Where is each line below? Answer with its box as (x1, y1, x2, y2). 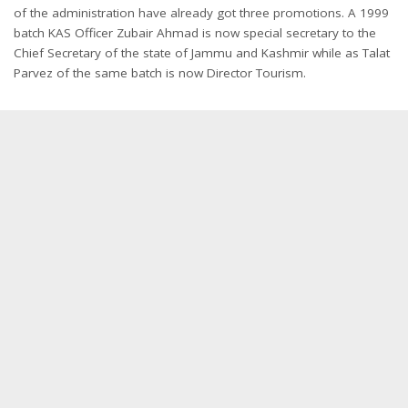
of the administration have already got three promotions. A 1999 (14, 5, 389, 21)
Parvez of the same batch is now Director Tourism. (14, 65, 306, 81)
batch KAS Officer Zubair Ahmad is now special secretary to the (14, 25, 376, 41)
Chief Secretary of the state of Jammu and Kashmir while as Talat (14, 45, 390, 61)
